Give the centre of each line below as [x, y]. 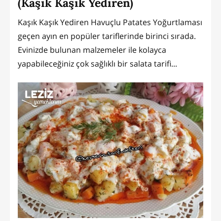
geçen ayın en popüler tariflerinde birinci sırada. [107, 36]
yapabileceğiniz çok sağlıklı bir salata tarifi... [97, 64]
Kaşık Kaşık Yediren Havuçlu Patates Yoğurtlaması [110, 22]
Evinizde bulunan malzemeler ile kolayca [92, 50]
